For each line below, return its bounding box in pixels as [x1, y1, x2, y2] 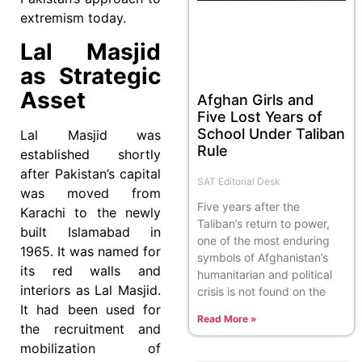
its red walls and [20, 262, 161, 279]
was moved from [20, 184, 161, 201]
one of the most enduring [197, 233, 330, 247]
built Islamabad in [20, 223, 161, 240]
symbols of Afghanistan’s [197, 250, 328, 264]
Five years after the [197, 199, 300, 213]
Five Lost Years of [197, 107, 322, 125]
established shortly [20, 145, 161, 162]
